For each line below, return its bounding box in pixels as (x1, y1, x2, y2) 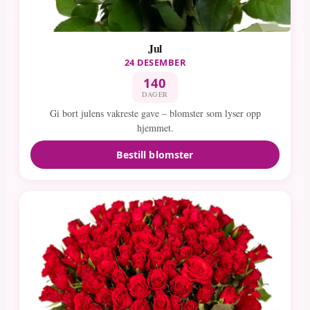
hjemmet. (136, 121, 174, 135)
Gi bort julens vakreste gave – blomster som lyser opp (49, 107, 261, 120)
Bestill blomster (116, 147, 194, 161)
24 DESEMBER (124, 55, 186, 69)
